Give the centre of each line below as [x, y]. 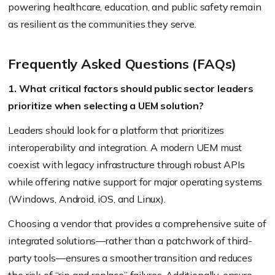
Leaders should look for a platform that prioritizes [116, 130]
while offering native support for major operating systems [135, 181]
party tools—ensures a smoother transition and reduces [130, 258]
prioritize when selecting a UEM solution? [106, 105]
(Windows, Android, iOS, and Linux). [87, 199]
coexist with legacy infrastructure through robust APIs [126, 164]
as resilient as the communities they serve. [102, 24]
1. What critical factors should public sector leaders [131, 88]
